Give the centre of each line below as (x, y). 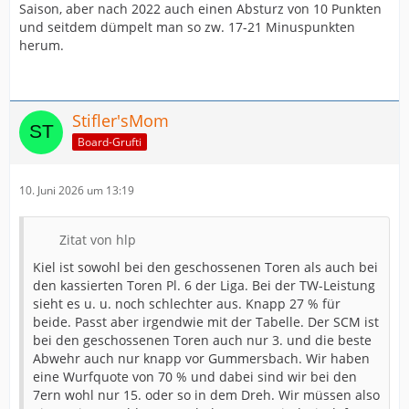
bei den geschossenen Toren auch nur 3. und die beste (202, 340)
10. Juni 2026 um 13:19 (77, 190)
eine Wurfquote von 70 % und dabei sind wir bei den (195, 377)
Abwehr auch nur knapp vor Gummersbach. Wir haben (201, 358)
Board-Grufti (110, 142)
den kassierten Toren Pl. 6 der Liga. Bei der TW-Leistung (204, 285)
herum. (42, 45)
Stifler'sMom (121, 121)
